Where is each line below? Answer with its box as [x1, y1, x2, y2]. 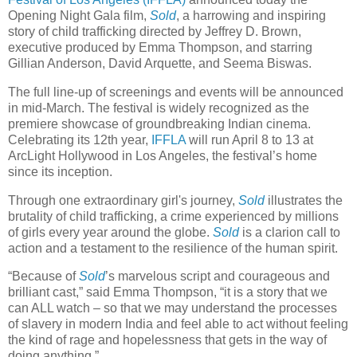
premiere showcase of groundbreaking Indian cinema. [8, 116, 311, 131]
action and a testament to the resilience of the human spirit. [8, 241, 338, 255]
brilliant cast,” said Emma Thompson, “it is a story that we [8, 285, 328, 300]
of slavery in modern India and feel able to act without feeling [8, 317, 348, 331]
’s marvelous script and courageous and [105, 269, 330, 284]
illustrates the [265, 193, 343, 207]
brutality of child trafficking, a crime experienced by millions [8, 209, 339, 223]
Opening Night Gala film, [8, 8, 150, 22]
